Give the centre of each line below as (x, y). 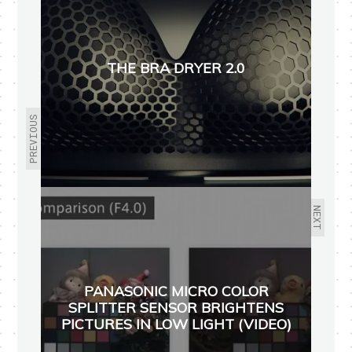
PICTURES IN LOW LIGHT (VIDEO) (176, 324)
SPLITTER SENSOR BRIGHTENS (176, 307)
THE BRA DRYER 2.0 (176, 68)
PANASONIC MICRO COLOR (176, 291)
